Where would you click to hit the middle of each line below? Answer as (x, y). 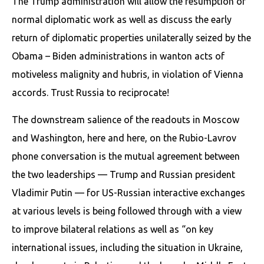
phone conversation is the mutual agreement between (126, 156)
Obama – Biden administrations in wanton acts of (118, 56)
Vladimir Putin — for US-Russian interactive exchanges (128, 192)
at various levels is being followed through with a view (127, 211)
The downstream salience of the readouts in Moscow (126, 119)
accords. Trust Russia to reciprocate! (90, 92)
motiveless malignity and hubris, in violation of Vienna (128, 74)
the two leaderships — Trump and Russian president (123, 174)
